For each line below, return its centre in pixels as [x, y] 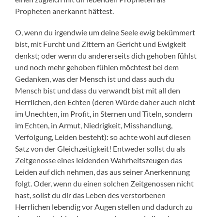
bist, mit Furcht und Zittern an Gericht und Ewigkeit [101, 44]
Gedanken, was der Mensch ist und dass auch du [95, 79]
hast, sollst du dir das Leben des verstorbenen [91, 195]
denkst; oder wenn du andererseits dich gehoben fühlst [106, 56]
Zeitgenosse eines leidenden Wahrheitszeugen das [99, 160]
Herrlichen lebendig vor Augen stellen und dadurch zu [104, 207]
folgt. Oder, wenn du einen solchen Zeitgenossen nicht [105, 184]
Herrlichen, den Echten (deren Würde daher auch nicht [105, 102]
